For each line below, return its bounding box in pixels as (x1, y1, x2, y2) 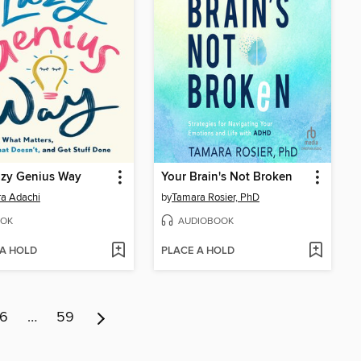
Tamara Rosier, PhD (172, 191, 259, 205)
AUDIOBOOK (178, 214, 234, 227)
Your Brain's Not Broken (161, 170, 293, 185)
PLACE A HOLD (161, 243, 234, 258)
